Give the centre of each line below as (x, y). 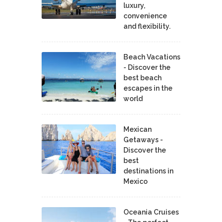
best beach (142, 78)
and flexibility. (147, 26)
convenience (145, 16)
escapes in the (148, 88)
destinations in (148, 171)
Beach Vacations (152, 57)
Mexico (136, 181)
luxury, (134, 5)
